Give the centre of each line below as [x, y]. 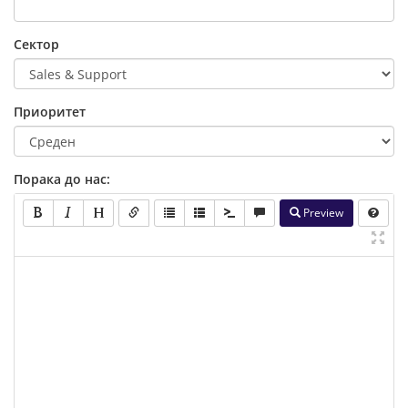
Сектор [36, 44]
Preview [322, 213]
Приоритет [50, 112]
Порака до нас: [62, 179]
